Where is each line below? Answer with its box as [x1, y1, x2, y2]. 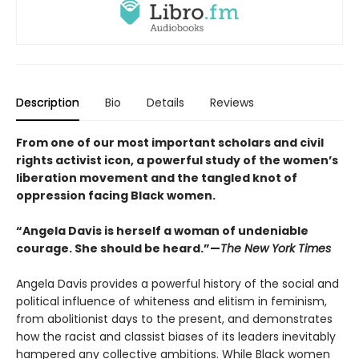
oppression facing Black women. [16, 187, 216, 204]
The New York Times [220, 240, 331, 256]
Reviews [210, 94, 254, 111]
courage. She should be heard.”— [16, 240, 220, 256]
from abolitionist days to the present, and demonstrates [16, 310, 333, 327]
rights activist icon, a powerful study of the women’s [16, 151, 338, 168]
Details [147, 94, 184, 111]
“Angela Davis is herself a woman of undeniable [16, 222, 309, 239]
